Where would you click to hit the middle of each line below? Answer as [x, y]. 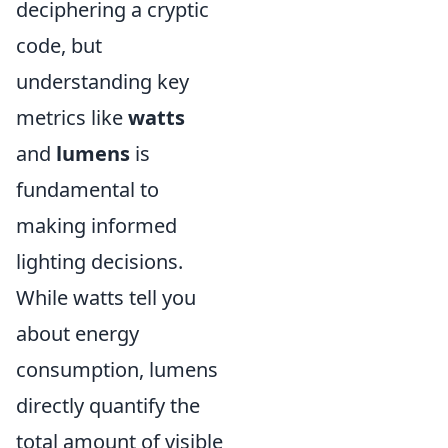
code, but [59, 46]
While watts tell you [106, 298]
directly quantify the [108, 406]
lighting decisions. [99, 262]
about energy [77, 334]
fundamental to [87, 190]
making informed [96, 226]
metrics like [72, 118]
